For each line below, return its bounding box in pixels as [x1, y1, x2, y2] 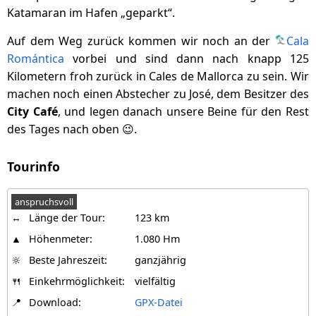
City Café [7, 104, 58, 119]
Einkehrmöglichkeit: [29, 274, 125, 288]
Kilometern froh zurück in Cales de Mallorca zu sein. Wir [7, 68, 309, 84]
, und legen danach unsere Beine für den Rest [57, 104, 310, 119]
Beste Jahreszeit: [29, 253, 107, 267]
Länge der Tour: [29, 211, 105, 224]
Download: [29, 296, 81, 309]
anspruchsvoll [15, 195, 73, 208]
